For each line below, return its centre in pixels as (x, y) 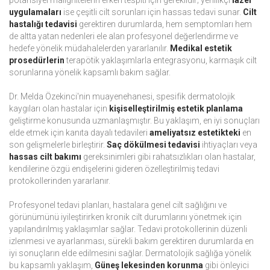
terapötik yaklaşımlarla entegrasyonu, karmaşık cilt (161, 61)
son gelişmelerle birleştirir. (58, 145)
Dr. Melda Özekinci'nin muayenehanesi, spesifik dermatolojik (122, 97)
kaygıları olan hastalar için (59, 109)
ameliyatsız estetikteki (195, 133)
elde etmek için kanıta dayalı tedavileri (79, 133)
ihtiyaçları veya (229, 145)
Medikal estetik (201, 49)
